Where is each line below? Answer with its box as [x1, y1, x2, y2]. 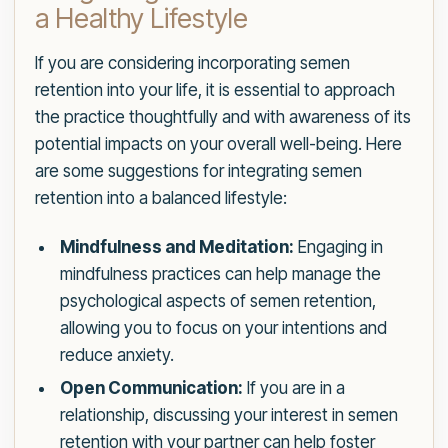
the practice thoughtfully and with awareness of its [35, 107, 411, 128]
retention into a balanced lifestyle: [35, 188, 287, 209]
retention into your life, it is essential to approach [35, 80, 395, 101]
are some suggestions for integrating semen [35, 161, 362, 182]
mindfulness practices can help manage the [59, 264, 381, 285]
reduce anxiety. [59, 345, 174, 366]
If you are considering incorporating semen [35, 53, 350, 74]
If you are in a [242, 378, 345, 399]
